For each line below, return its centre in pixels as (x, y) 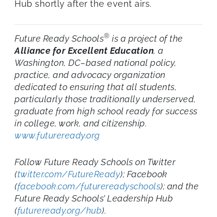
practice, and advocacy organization (90, 75)
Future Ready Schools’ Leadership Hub (94, 198)
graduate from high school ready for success (106, 111)
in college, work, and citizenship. (82, 123)
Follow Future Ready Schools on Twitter (95, 162)
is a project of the (146, 38)
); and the (179, 186)
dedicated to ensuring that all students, (96, 87)
